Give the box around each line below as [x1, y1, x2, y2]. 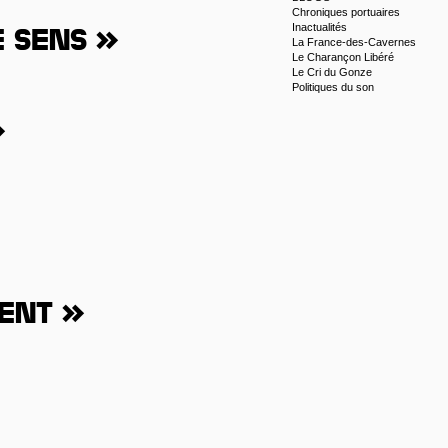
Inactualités [292, 21, 347, 33]
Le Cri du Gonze [292, 66, 372, 78]
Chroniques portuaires [292, 6, 400, 18]
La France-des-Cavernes [292, 36, 416, 48]
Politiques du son [292, 81, 374, 93]
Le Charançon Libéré [292, 51, 394, 63]
